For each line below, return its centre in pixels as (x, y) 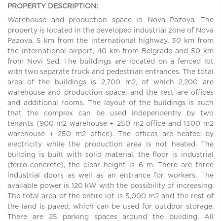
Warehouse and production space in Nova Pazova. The (110, 20)
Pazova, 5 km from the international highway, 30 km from (110, 40)
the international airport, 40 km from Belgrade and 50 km (110, 51)
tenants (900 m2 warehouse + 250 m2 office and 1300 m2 (110, 123)
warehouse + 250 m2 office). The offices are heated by (110, 134)
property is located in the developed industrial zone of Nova (110, 30)
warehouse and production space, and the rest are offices (110, 92)
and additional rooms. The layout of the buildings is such (110, 103)
